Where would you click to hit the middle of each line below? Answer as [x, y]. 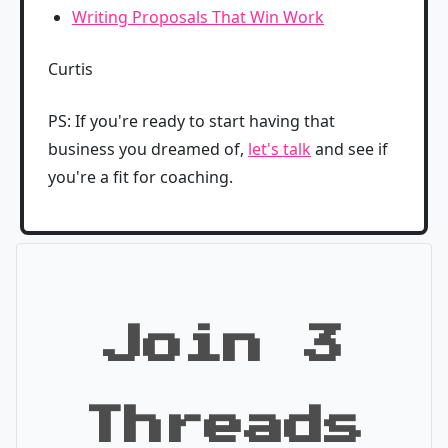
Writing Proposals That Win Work [198, 17]
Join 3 [224, 345]
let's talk [279, 149]
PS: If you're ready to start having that [191, 121]
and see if [349, 149]
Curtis [70, 69]
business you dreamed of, [148, 149]
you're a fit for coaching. [140, 177]
